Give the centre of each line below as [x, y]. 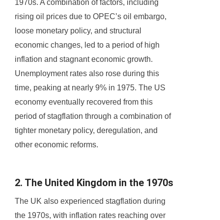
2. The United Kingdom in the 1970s [94, 183]
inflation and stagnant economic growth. [84, 59]
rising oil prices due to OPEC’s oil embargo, [91, 17]
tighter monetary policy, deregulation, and [86, 131]
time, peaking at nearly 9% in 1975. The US [90, 88]
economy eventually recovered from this [84, 102]
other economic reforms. [56, 145]
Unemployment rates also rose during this [87, 74]
